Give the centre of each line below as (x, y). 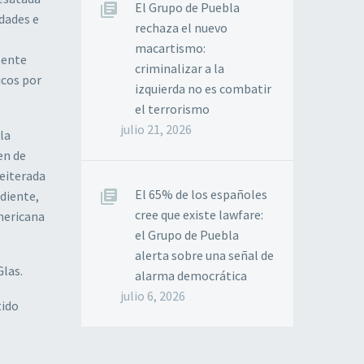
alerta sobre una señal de (204, 255)
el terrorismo (172, 109)
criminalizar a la (180, 68)
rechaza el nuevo (181, 28)
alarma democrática (191, 275)
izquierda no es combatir (203, 89)
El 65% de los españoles (201, 194)
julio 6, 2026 (153, 296)
